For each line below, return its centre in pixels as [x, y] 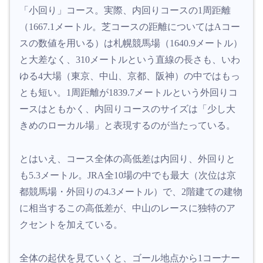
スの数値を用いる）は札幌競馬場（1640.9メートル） [131, 43]
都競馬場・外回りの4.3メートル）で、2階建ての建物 [131, 191]
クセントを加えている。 [71, 224]
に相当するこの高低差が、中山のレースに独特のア [127, 208]
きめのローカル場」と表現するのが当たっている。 [127, 126]
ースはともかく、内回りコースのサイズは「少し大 [127, 109]
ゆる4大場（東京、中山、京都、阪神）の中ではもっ [130, 76]
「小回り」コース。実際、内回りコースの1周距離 [125, 11]
